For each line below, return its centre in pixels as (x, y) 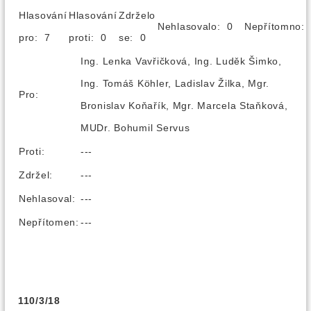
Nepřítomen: (49, 222)
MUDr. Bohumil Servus (135, 128)
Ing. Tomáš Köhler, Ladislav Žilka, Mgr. (175, 83)
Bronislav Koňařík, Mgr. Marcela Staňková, (184, 106)
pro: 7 (40, 37)
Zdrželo (137, 15)
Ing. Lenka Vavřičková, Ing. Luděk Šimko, (181, 61)
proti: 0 (93, 37)
